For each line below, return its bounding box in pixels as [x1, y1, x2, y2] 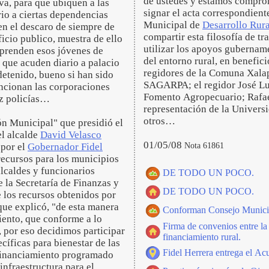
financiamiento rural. [163, 232, 241, 242]
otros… [144, 115, 178, 127]
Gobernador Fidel [28, 141, 103, 153]
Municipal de [144, 19, 202, 31]
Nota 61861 [184, 141, 224, 150]
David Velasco [40, 129, 101, 141]
